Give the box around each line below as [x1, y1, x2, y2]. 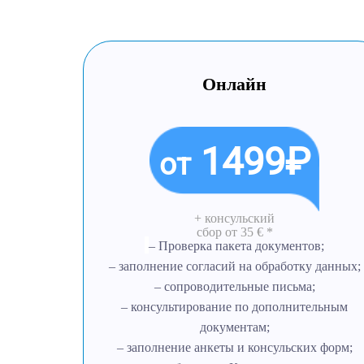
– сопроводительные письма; [154, 279, 315, 293]
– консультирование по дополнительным [121, 300, 349, 314]
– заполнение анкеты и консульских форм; [116, 340, 353, 354]
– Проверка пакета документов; [149, 239, 325, 253]
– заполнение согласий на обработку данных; [108, 259, 361, 273]
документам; [199, 320, 270, 334]
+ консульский [194, 211, 275, 225]
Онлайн [202, 74, 267, 94]
